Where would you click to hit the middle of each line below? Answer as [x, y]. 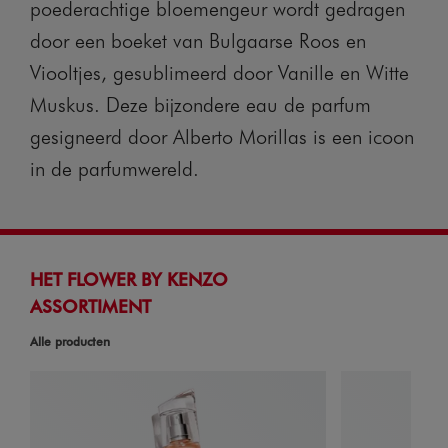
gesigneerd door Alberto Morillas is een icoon [222, 135]
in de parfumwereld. [114, 167]
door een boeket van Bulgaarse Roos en [198, 39]
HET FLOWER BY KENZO [129, 278]
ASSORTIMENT [90, 305]
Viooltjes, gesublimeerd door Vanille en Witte [219, 71]
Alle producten [70, 341]
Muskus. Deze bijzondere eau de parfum [200, 103]
